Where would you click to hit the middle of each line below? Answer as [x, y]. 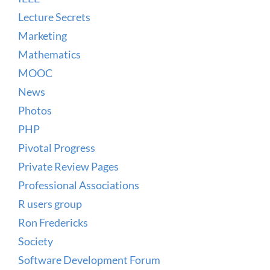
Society [36, 241]
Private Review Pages [68, 166]
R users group [50, 203]
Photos [35, 110]
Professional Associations [79, 185]
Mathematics [49, 54]
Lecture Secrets [54, 17]
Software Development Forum [89, 259]
